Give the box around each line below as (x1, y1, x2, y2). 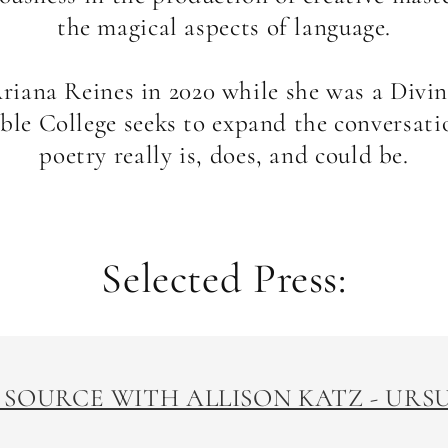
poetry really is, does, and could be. (39, 139, 409, 170)
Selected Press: (101, 252, 347, 304)
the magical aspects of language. (56, 11, 392, 42)
